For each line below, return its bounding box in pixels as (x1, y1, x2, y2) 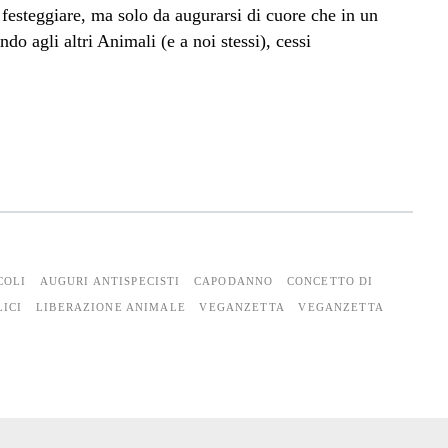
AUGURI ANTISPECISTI (39, 274, 181, 287)
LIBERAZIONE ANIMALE (36, 300, 186, 313)
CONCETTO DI (286, 274, 374, 287)
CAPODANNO (194, 274, 274, 287)
